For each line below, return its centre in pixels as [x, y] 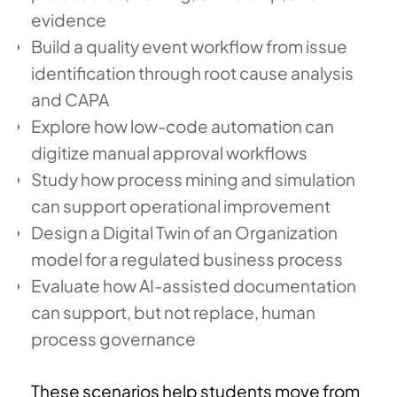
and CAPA [70, 100]
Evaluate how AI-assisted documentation [194, 286]
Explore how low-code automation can [183, 126]
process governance [113, 339]
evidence [69, 20]
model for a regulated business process [187, 259]
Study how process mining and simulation [193, 179]
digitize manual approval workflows [169, 153]
